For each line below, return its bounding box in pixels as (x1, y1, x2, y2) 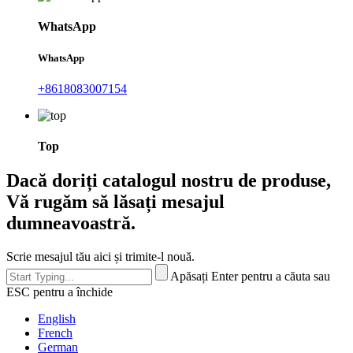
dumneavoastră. (6, 213, 136, 234)
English (38, 312, 76, 326)
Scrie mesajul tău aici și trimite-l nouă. (6, 250, 195, 264)
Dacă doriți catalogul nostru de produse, (6, 170, 331, 191)
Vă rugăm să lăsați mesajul (6, 191, 225, 213)
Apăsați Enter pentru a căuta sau (170, 269, 330, 284)
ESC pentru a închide (6, 285, 113, 299)
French (38, 326, 72, 340)
